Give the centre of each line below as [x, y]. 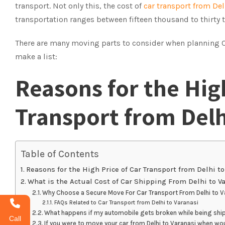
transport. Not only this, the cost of [79, 6]
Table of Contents [60, 154]
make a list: [36, 57]
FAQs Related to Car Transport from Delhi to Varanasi [126, 202]
